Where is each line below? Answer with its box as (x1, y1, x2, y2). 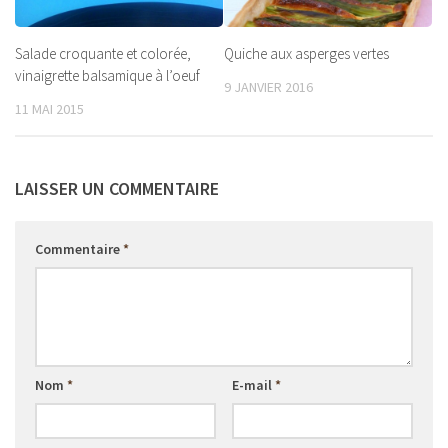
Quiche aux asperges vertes (224, 43, 389, 63)
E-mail (231, 375, 275, 394)
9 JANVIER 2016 (224, 77, 313, 96)
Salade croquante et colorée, (15, 43, 191, 63)
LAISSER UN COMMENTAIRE (15, 176, 219, 200)
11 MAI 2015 (15, 99, 84, 118)
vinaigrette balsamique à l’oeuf (15, 65, 200, 85)
